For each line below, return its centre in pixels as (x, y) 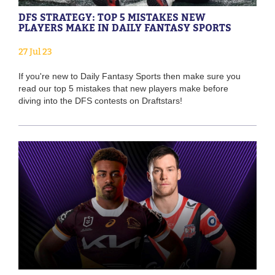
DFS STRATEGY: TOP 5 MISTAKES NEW (112, 17)
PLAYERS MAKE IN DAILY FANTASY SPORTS (125, 27)
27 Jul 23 (35, 51)
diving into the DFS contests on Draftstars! (100, 100)
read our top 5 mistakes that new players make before (123, 88)
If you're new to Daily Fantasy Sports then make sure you (130, 76)
